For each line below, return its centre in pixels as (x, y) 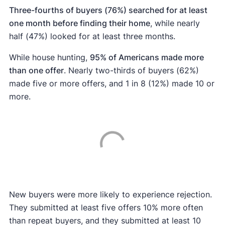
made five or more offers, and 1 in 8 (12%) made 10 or (111, 84)
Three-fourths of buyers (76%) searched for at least (108, 10)
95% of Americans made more (147, 58)
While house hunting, (49, 58)
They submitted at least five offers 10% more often (106, 208)
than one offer (36, 71)
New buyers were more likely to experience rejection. (110, 195)
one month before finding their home (79, 23)
